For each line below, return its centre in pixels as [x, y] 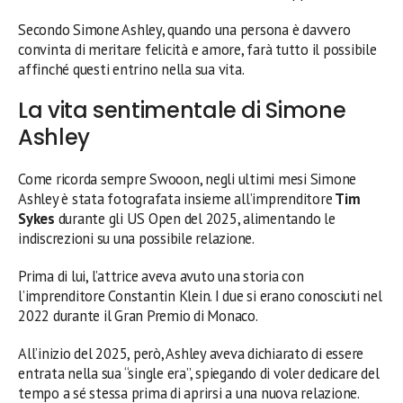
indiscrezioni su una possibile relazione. [136, 238]
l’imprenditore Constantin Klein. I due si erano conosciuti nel [200, 296]
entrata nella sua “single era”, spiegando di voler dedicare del [199, 373]
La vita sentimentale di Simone [182, 110]
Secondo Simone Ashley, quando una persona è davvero [184, 29]
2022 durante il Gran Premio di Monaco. [138, 315]
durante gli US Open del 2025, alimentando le [197, 218]
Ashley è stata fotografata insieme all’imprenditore [175, 198]
